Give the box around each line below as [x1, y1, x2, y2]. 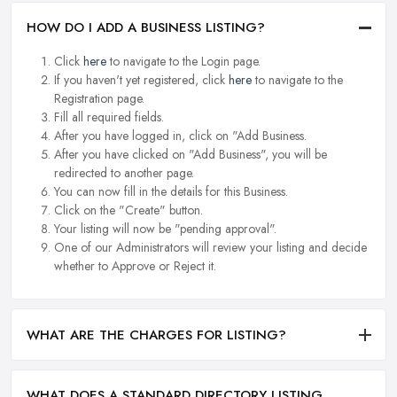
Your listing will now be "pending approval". [54, 220, 276, 238]
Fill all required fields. [54, 108, 164, 127]
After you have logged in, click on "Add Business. [54, 127, 307, 145]
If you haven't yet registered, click [54, 71, 229, 90]
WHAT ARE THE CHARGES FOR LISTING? [27, 324, 286, 345]
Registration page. [54, 90, 144, 108]
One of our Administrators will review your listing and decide [54, 238, 367, 257]
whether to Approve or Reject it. [54, 257, 216, 276]
